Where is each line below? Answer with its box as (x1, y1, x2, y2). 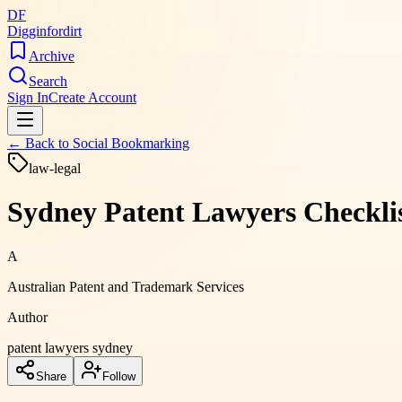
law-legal (29, 161, 81, 176)
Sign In (7, 90, 48, 105)
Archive (29, 48, 74, 64)
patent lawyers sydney (7, 339, 133, 355)
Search (29, 74, 67, 89)
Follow (102, 369, 135, 383)
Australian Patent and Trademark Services (7, 278, 244, 294)
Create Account (48, 90, 136, 105)
